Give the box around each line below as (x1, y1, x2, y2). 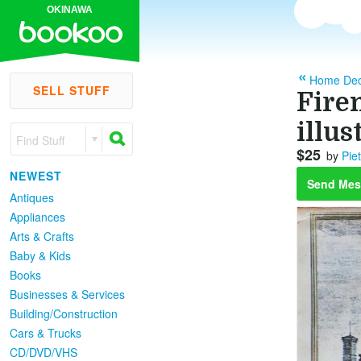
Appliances (10, 209, 65, 225)
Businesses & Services (10, 286, 125, 302)
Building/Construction (10, 305, 118, 322)
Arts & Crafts (10, 228, 74, 244)
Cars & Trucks (10, 325, 81, 341)
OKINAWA (47, 4, 93, 15)
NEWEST (10, 168, 62, 184)
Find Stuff (16, 132, 64, 148)
